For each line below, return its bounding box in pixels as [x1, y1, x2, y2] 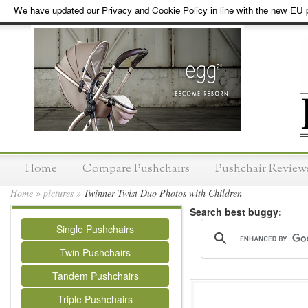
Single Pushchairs [56, 222, 134, 236]
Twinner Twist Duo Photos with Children [81, 186, 242, 199]
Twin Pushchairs [60, 245, 131, 259]
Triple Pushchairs [58, 292, 133, 306]
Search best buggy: [190, 205, 282, 219]
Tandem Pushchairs [52, 269, 139, 283]
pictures [43, 186, 74, 199]
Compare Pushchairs [82, 161, 190, 177]
